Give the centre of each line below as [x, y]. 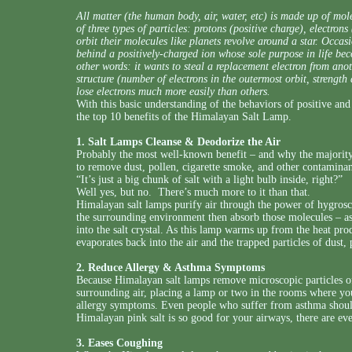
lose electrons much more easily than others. [173, 92]
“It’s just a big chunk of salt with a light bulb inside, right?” [209, 180]
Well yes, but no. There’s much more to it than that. [193, 192]
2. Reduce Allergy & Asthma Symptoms [170, 268]
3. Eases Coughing [119, 343]
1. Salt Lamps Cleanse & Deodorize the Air [178, 142]
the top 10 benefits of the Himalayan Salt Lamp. [184, 117]
